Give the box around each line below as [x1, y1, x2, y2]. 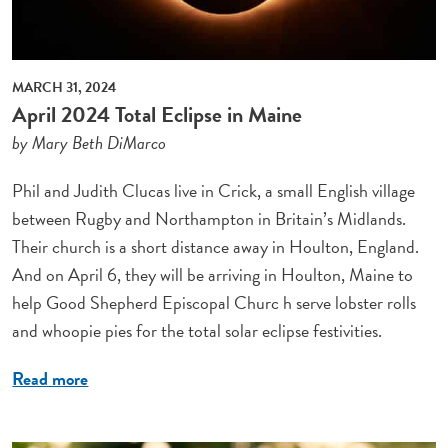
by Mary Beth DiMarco [12, 128, 167, 156]
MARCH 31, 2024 [12, 76, 117, 98]
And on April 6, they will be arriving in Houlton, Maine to [12, 260, 414, 288]
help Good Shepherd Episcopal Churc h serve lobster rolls [12, 288, 417, 316]
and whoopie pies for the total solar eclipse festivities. [12, 316, 383, 344]
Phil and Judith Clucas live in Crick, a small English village [12, 176, 416, 204]
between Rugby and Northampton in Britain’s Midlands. [12, 204, 407, 232]
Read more [12, 364, 89, 392]
